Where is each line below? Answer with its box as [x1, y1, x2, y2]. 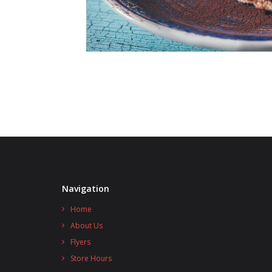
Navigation [62, 182, 109, 194]
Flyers [70, 236, 90, 247]
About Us [70, 220, 103, 231]
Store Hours [70, 253, 112, 263]
